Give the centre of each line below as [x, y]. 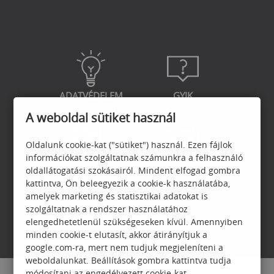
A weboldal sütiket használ [101, 118]
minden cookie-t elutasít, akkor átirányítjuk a [117, 235]
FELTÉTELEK [183, 184]
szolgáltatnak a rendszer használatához [107, 209]
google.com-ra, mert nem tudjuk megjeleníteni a [125, 247]
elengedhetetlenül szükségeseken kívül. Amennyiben [135, 222]
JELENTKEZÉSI [183, 172]
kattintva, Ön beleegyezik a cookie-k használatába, [128, 183]
